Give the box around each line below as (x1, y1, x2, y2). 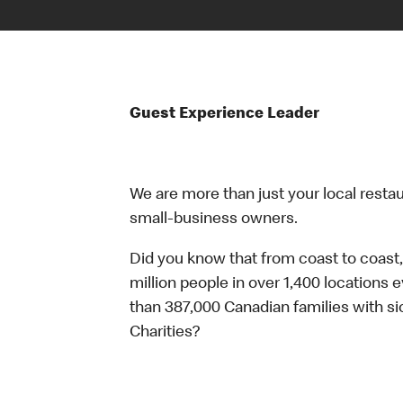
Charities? (130, 325, 203, 341)
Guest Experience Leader (130, 106, 323, 122)
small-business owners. (130, 211, 298, 228)
